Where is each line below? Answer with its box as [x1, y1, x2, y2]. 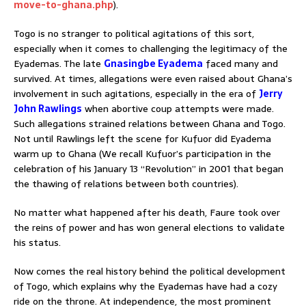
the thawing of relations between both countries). [14, 176, 238, 191]
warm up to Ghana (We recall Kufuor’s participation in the [14, 145, 271, 161]
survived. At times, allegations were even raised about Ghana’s [14, 70, 292, 86]
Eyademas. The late [14, 55, 104, 71]
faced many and [203, 55, 278, 71]
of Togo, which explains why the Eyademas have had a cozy [14, 278, 277, 294]
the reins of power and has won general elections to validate [14, 219, 285, 235]
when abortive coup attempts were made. [82, 100, 274, 116]
